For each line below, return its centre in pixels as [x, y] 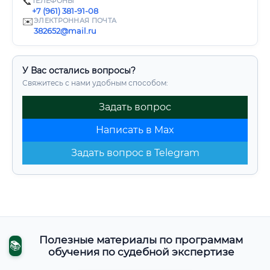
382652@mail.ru [65, 31]
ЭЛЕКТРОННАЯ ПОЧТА [75, 20]
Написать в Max [135, 130]
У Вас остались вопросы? [79, 71]
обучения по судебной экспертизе [141, 252]
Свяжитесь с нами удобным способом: [95, 83]
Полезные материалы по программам [141, 240]
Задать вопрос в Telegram [135, 153]
